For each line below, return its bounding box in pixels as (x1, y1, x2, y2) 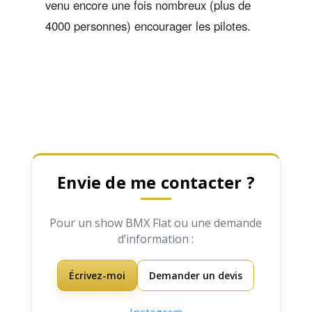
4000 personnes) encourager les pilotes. (45, 17, 251, 35)
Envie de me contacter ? (57, 171, 255, 194)
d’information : (118, 231, 194, 247)
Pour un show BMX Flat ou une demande (49, 215, 263, 231)
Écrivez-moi (69, 269, 126, 283)
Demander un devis (149, 269, 243, 283)
